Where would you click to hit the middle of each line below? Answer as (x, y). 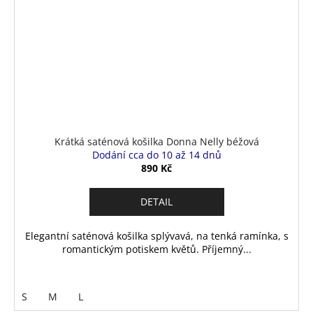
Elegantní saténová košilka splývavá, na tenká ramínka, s (156, 236)
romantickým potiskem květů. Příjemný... (156, 249)
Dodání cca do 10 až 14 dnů (156, 155)
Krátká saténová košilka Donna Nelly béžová (156, 142)
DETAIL (156, 202)
